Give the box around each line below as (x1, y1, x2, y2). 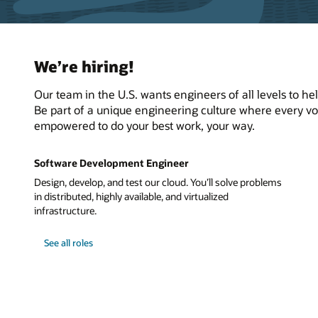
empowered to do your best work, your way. (34, 118, 255, 133)
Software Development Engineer (34, 156, 189, 170)
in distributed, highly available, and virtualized (34, 190, 229, 204)
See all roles (44, 236, 94, 248)
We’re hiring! (34, 55, 134, 76)
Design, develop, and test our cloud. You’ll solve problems (34, 175, 282, 190)
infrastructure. (34, 204, 97, 218)
